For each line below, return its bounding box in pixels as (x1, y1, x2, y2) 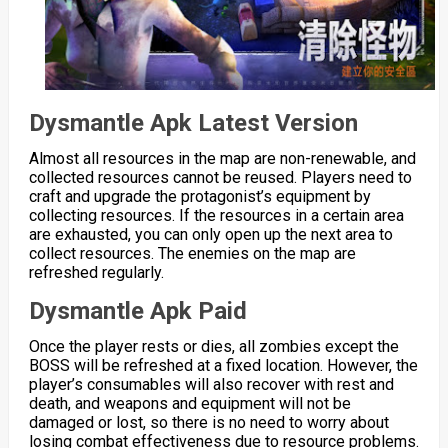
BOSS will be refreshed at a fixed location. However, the (28, 356, 418, 376)
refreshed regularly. (28, 263, 164, 283)
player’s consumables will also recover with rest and (28, 375, 394, 395)
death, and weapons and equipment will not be (28, 394, 351, 414)
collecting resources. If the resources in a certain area (28, 206, 404, 226)
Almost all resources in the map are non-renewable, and (28, 149, 416, 169)
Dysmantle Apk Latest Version (28, 109, 358, 138)
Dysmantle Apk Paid (28, 297, 247, 326)
